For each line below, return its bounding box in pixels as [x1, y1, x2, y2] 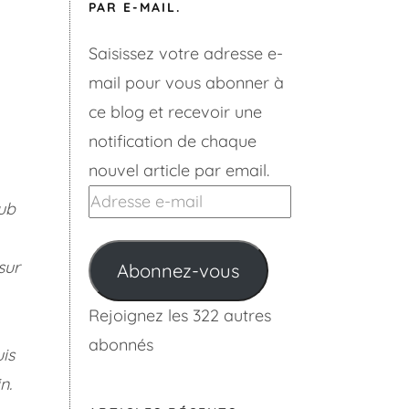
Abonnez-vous [116, 258, 240, 282]
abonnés [89, 334, 153, 355]
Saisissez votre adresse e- [89, 43, 283, 64]
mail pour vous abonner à [89, 72, 284, 93]
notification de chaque [89, 131, 257, 152]
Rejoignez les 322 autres [89, 305, 271, 326]
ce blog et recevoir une [89, 101, 262, 122]
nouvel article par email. [89, 160, 269, 181]
